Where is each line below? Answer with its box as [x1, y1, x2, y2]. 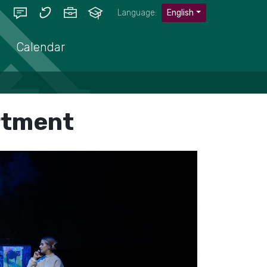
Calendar [16, 40, 65, 54]
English [167, 7, 194, 18]
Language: [117, 7, 157, 18]
